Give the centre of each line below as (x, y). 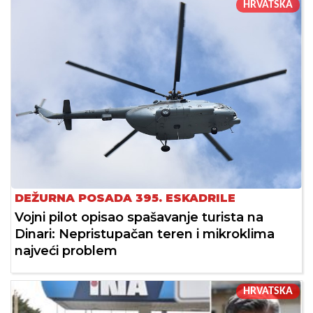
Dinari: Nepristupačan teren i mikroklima (145, 234)
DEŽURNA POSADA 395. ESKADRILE (125, 198)
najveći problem (66, 250)
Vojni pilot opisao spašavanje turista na (139, 217)
